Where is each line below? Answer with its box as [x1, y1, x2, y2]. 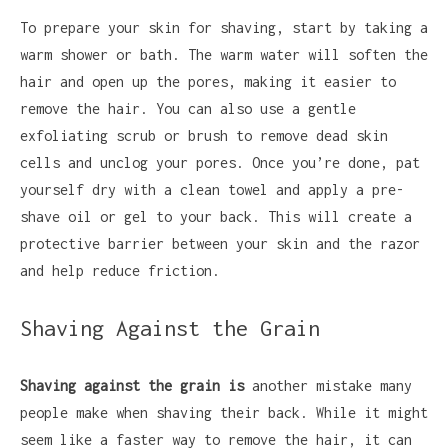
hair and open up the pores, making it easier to [20, 73, 396, 90]
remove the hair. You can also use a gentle [20, 100, 356, 117]
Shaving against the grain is [20, 377, 244, 394]
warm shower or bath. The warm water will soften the [20, 46, 428, 63]
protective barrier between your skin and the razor [20, 235, 420, 252]
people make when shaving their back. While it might [20, 404, 428, 421]
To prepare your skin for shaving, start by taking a [20, 19, 428, 36]
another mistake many [244, 377, 412, 394]
